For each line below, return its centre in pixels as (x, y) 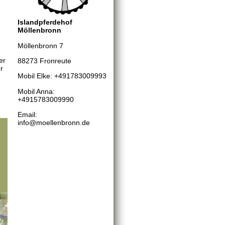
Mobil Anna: (36, 91)
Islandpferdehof (45, 22)
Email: (27, 115)
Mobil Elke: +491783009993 (62, 76)
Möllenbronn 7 (40, 45)
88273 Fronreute (44, 61)
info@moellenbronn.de (54, 123)
